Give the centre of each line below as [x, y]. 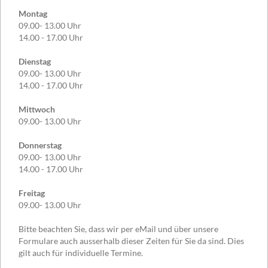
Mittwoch [37, 109]
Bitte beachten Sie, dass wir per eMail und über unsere [118, 229]
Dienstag [35, 61]
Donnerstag [40, 145]
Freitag [32, 193]
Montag [33, 13]
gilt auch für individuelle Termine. [81, 252]
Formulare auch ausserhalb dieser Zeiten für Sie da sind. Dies [131, 240]
